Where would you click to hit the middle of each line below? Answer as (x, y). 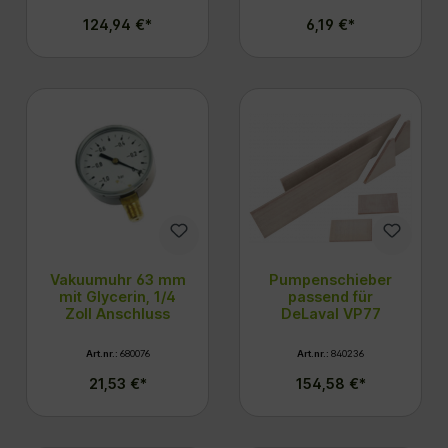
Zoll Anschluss (117, 313)
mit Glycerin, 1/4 (117, 296)
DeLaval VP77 (330, 313)
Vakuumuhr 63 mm (117, 279)
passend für (330, 296)
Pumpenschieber (330, 279)
